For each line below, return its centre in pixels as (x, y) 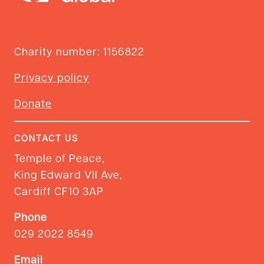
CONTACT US (46, 138)
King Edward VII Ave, (68, 174)
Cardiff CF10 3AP (59, 190)
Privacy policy (52, 77)
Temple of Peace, (60, 157)
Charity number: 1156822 (79, 51)
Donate (33, 103)
